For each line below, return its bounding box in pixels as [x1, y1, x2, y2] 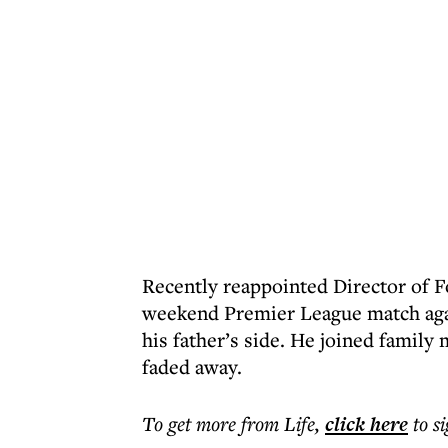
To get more [142, 410, 241, 437]
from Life [241, 410, 315, 437]
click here [325, 410, 408, 438]
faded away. [142, 353, 242, 380]
